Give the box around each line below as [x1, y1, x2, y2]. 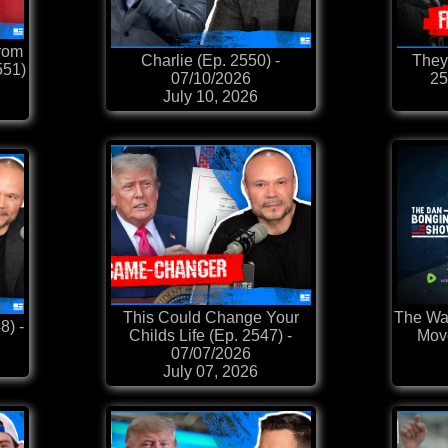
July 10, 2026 [163, 88, 258, 106]
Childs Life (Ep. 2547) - [129, 327, 292, 345]
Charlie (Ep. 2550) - [141, 52, 280, 70]
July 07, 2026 [163, 363, 258, 381]
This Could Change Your [122, 309, 299, 327]
